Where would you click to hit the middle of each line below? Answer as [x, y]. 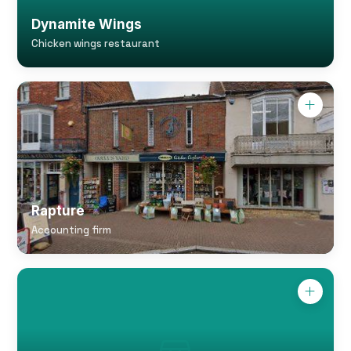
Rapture [58, 211]
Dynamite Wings [87, 24]
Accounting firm [72, 230]
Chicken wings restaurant [96, 43]
